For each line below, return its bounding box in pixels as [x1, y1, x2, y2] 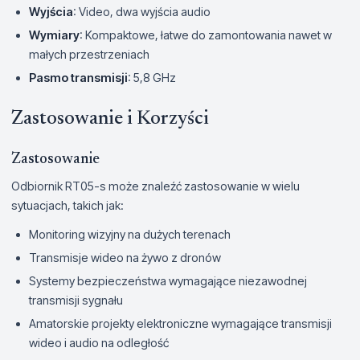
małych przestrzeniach [29, 47, 149, 61]
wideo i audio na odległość [29, 335, 169, 350]
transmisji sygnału [29, 292, 123, 307]
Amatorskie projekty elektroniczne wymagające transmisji [29, 316, 332, 330]
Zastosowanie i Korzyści [11, 108, 209, 129]
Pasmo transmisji [29, 70, 128, 84]
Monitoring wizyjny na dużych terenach [29, 227, 231, 241]
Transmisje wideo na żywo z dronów [29, 250, 221, 264]
